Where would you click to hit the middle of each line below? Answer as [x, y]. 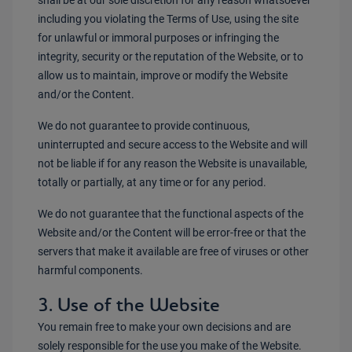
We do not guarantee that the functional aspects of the [170, 214]
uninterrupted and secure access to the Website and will [172, 145]
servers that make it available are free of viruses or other [173, 251]
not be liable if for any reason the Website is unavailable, [172, 163]
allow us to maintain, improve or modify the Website [163, 75]
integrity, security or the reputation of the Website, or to [170, 57]
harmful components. [90, 270]
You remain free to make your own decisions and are [164, 327]
